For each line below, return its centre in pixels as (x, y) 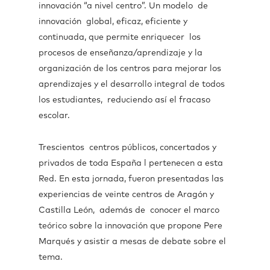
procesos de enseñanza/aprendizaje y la (121, 53)
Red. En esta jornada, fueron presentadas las (131, 179)
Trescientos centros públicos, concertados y (127, 148)
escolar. (54, 116)
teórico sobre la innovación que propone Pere (130, 226)
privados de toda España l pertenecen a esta (131, 163)
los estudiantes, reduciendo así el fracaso (124, 100)
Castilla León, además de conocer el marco (129, 210)
